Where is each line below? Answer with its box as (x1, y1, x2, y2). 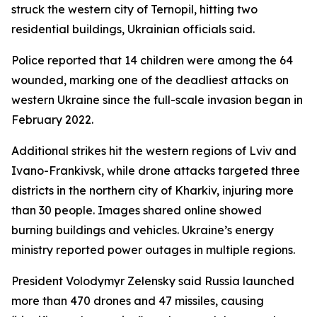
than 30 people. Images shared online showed (11, 203, 262, 217)
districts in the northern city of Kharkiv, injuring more (11, 183, 294, 197)
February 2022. (11, 113, 93, 127)
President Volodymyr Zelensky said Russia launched (11, 274, 294, 288)
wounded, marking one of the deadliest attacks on (11, 73, 289, 87)
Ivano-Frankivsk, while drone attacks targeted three (11, 163, 300, 178)
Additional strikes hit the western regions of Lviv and (11, 144, 296, 158)
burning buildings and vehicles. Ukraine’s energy (11, 223, 274, 237)
